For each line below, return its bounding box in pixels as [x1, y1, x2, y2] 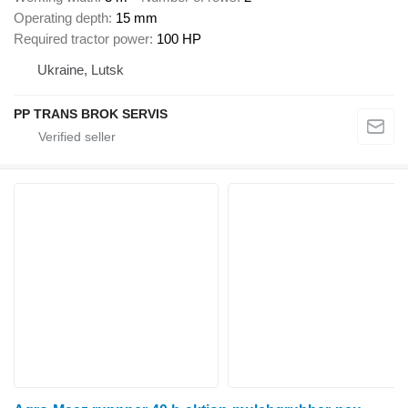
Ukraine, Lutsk [37, 62, 124, 78]
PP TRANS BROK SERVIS [14, 107, 168, 122]
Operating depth [14, 10, 108, 26]
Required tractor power [14, 31, 149, 47]
